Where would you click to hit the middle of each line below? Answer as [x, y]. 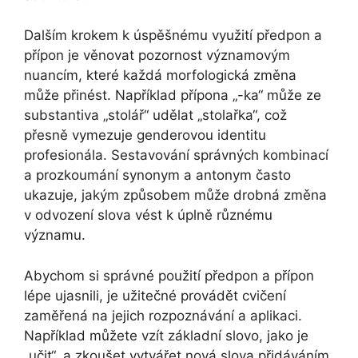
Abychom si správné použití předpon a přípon [169, 275]
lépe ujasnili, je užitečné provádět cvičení [155, 295]
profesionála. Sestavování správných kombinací [176, 155]
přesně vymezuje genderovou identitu [145, 135]
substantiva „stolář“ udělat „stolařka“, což [155, 115]
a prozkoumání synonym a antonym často [157, 175]
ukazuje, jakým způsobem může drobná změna [175, 195]
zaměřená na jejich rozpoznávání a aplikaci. [163, 315]
